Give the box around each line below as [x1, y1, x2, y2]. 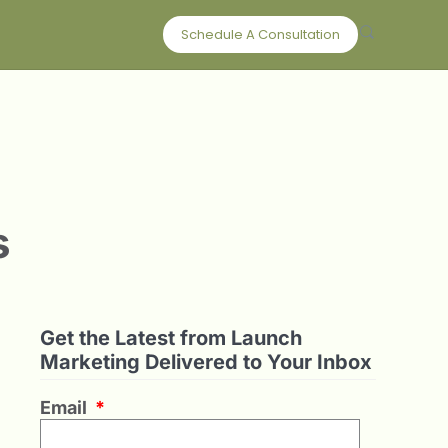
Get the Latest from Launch [40, 326, 302, 350]
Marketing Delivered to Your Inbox [40, 350, 372, 374]
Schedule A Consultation [181, 25, 340, 44]
